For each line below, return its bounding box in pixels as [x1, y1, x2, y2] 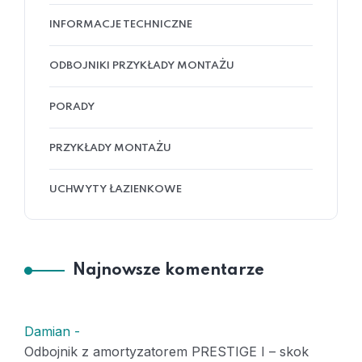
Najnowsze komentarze [73, 263, 264, 279]
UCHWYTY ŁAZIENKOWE [49, 184, 182, 195]
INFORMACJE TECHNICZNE [49, 19, 192, 30]
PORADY [49, 102, 95, 112]
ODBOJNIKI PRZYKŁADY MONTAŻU [49, 61, 234, 71]
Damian [24, 323, 70, 339]
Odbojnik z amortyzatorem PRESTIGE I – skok [24, 343, 309, 360]
